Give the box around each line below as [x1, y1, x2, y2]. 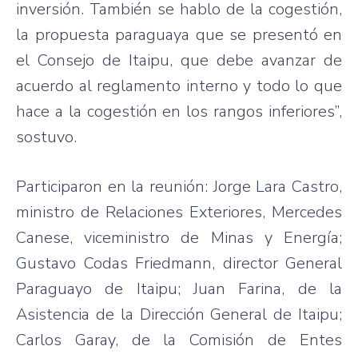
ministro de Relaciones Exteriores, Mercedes [16, 201, 342, 223]
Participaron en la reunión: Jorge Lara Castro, [16, 175, 342, 197]
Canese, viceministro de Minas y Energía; [16, 226, 342, 249]
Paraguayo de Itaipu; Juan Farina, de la [16, 277, 342, 300]
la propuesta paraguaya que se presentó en [16, 23, 342, 46]
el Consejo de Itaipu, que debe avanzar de [16, 49, 342, 71]
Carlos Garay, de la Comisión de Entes [16, 328, 342, 351]
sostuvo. [16, 125, 77, 148]
